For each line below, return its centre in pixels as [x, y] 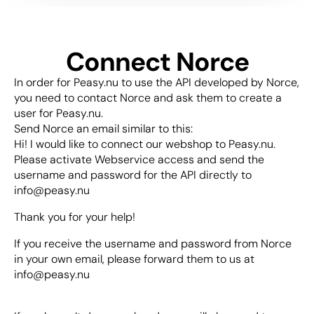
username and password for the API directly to [133, 175]
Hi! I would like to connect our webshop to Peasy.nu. [145, 144]
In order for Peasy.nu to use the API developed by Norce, [157, 82]
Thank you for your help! [75, 217]
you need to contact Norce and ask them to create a [148, 98]
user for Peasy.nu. [59, 113]
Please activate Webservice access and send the [139, 159]
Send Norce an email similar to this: [103, 129]
